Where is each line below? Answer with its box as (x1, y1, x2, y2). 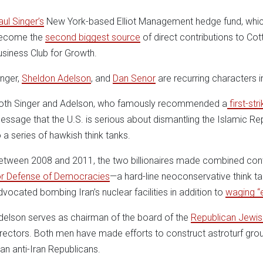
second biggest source (45, 31, 140, 43)
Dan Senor (113, 72, 156, 84)
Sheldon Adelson (22, 72, 91, 84)
